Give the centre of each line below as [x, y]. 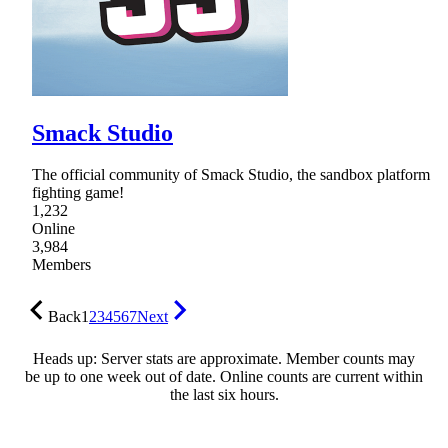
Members [61, 265]
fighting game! [78, 193]
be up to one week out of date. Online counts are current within [224, 377]
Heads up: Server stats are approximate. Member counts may [224, 359]
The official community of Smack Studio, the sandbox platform [231, 175]
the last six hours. [224, 395]
